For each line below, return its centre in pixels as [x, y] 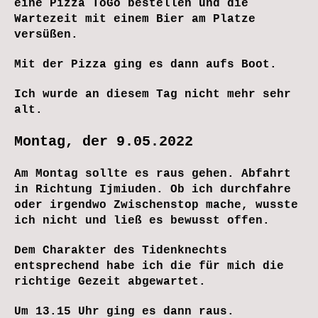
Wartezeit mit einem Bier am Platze [135, 19]
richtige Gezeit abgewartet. [110, 281]
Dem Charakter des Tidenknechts [121, 250]
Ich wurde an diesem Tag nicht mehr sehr [153, 94]
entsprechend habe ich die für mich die [149, 266]
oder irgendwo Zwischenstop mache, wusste [156, 205]
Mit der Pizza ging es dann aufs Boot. [146, 64]
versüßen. [46, 34]
